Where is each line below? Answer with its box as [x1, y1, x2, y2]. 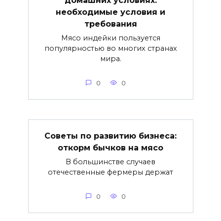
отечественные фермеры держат [48, 167, 173, 177]
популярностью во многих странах [44, 43, 177, 53]
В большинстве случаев [66, 157, 155, 166]
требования [84, 19, 137, 29]
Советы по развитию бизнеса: [44, 131, 177, 141]
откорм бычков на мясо [58, 143, 163, 152]
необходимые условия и [56, 7, 165, 17]
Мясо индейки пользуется [61, 33, 160, 42]
